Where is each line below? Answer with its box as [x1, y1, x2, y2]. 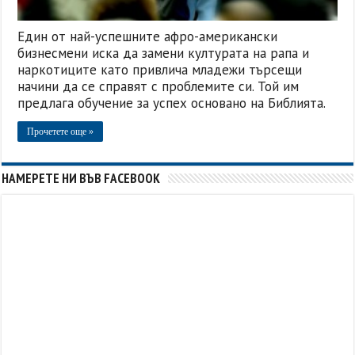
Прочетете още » [27, 126, 94, 138]
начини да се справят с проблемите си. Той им [17, 78, 300, 96]
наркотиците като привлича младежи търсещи [17, 61, 303, 79]
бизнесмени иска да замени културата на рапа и [17, 44, 310, 63]
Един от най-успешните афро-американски [17, 28, 278, 46]
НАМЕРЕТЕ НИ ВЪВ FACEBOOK [2, 170, 161, 188]
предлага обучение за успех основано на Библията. [17, 94, 326, 113]
